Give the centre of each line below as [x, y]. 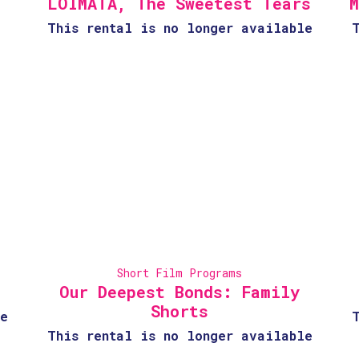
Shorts [179, 311]
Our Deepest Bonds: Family [179, 292]
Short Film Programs [179, 273]
